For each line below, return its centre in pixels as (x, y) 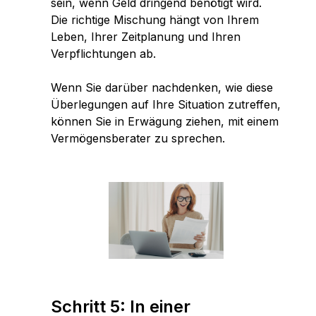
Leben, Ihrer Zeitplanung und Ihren (146, 37)
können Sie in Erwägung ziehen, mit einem (165, 121)
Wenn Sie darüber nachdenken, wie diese (162, 87)
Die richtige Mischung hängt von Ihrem (155, 20)
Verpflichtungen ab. (105, 54)
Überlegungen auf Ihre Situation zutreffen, (166, 104)
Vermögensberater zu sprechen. (140, 138)
